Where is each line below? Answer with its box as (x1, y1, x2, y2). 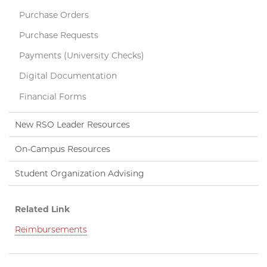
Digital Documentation (18, 70, 117, 82)
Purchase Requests (18, 29, 98, 41)
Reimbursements (15, 223, 87, 235)
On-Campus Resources (15, 143, 110, 154)
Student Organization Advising (15, 167, 144, 179)
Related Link (15, 203, 70, 215)
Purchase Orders (18, 9, 89, 20)
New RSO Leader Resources (15, 119, 130, 130)
